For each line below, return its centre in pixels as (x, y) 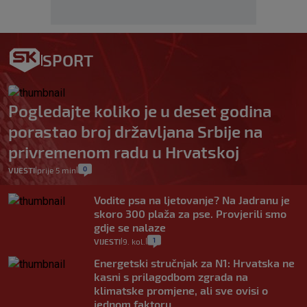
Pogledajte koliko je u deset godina (140, 111)
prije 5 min (57, 170)
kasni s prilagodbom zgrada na (171, 277)
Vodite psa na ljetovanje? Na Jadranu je (192, 200)
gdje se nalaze (130, 228)
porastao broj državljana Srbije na (135, 132)
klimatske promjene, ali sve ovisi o (181, 291)
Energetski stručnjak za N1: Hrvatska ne (194, 263)
